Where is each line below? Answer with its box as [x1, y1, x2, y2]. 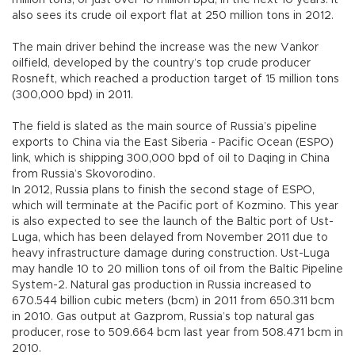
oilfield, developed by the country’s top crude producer [12, 58, 311, 70]
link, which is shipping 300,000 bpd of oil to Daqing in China [12, 153, 330, 165]
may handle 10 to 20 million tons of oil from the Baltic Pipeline [12, 264, 343, 276]
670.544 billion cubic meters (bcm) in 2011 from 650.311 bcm [12, 296, 334, 307]
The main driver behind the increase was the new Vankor [12, 42, 319, 54]
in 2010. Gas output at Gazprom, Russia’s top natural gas [12, 311, 315, 323]
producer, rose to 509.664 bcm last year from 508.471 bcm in [12, 327, 343, 339]
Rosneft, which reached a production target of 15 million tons [12, 74, 339, 86]
